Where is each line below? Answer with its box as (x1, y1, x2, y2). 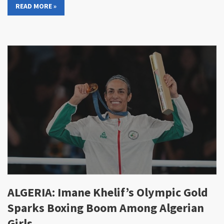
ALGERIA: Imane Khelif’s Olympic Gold (7, 184, 208, 200)
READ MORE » (15, 1, 56, 11)
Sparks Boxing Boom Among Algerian (7, 200, 204, 216)
